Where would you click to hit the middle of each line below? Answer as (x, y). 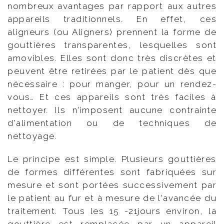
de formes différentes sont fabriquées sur (112, 172)
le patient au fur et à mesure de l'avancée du (112, 198)
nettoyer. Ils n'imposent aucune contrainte (112, 110)
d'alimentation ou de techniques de (112, 123)
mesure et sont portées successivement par (112, 185)
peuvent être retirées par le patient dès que (112, 71)
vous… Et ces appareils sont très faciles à (112, 97)
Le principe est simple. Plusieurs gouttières (112, 159)
